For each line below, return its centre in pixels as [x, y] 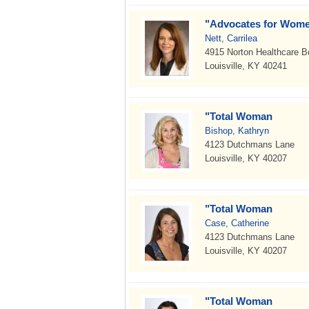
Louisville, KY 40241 [246, 66]
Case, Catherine [237, 223]
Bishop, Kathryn [237, 131]
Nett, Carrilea [231, 38]
